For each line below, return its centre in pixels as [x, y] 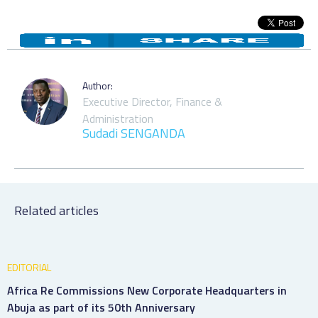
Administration [118, 118]
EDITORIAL [29, 267]
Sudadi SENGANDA [134, 133]
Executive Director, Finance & [152, 101]
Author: [98, 85]
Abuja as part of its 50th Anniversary [101, 307]
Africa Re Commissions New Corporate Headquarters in [147, 290]
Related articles [56, 210]
